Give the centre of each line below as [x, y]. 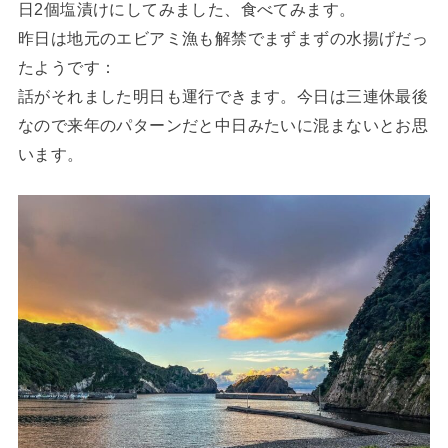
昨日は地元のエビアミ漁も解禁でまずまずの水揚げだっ [223, 37]
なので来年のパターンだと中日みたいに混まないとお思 [223, 124]
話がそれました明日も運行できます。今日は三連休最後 [223, 95]
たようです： [67, 66]
